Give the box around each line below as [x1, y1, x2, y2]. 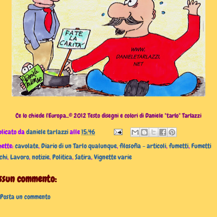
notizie [32, 152, 49, 161]
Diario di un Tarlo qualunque [41, 141, 117, 150]
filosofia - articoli [120, 141, 166, 150]
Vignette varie [94, 152, 132, 161]
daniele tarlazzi [26, 127, 68, 136]
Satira [75, 152, 91, 161]
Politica [52, 152, 72, 161]
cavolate [15, 141, 38, 150]
